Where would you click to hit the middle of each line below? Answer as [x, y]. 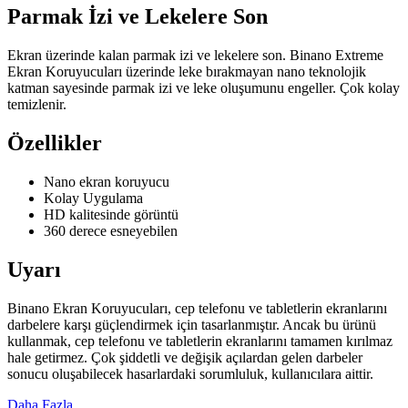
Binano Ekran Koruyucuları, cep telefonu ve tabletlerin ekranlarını [197, 308]
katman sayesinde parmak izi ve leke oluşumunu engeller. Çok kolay [204, 87]
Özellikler [55, 143]
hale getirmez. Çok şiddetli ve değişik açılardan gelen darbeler [185, 357]
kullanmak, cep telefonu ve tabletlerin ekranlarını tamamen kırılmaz [200, 341]
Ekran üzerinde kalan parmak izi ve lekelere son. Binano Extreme [195, 55]
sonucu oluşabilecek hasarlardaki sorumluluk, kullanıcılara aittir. [190, 373]
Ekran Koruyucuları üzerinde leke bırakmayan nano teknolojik [187, 71]
